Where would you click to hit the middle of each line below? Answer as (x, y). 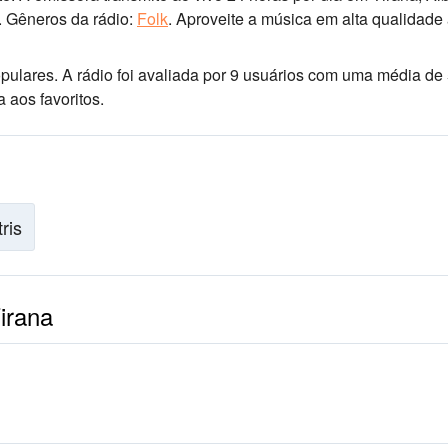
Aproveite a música (242, 18)
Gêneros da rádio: (69, 18)
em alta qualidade (377, 18)
